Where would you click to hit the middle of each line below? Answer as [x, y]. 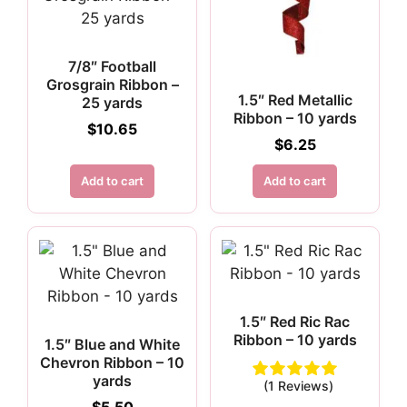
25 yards [112, 103]
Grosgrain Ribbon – [112, 84]
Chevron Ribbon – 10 [112, 362]
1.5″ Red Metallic [295, 100]
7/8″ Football [112, 66]
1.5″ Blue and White [112, 344]
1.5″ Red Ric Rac [295, 322]
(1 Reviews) [298, 386]
